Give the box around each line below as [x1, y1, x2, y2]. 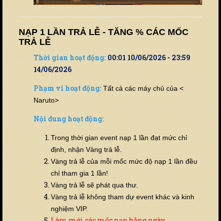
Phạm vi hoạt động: [34, 83, 101, 93]
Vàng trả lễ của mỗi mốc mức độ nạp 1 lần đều [51, 157, 197, 165]
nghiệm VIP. [51, 204, 88, 213]
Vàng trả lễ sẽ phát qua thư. [51, 181, 138, 189]
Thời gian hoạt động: [34, 52, 106, 62]
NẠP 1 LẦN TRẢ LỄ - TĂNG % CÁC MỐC [19, 27, 188, 37]
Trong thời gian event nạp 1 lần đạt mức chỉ [51, 133, 187, 142]
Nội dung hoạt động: [34, 113, 104, 123]
